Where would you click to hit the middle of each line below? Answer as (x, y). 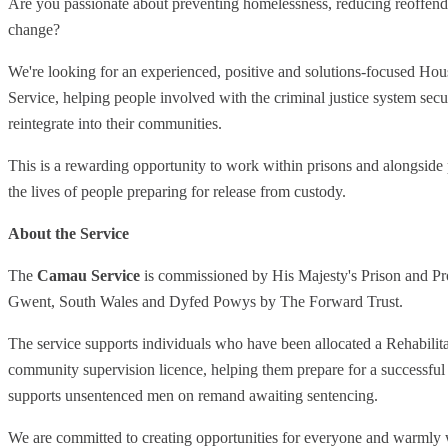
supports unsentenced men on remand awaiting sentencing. (193, 395)
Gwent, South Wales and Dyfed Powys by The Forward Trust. (205, 301)
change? (34, 29)
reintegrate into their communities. (115, 123)
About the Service (68, 233)
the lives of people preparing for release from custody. (177, 191)
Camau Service (88, 275)
